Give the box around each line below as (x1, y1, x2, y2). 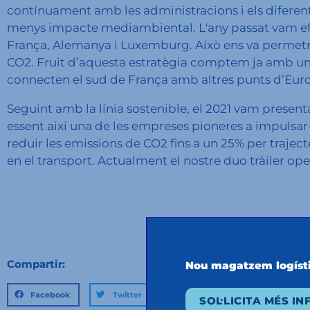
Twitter (112, 290, 142, 300)
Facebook (30, 290, 71, 300)
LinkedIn (184, 290, 221, 300)
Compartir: (7, 257, 65, 271)
